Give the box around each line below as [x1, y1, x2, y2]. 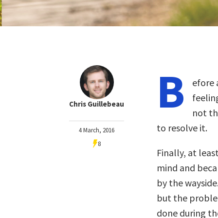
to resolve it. [157, 122, 207, 134]
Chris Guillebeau [69, 99, 124, 109]
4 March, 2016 [79, 126, 114, 134]
